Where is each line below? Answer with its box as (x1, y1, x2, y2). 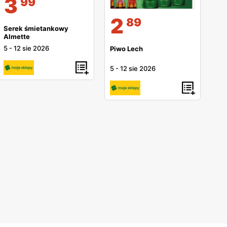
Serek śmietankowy (4, 24, 68, 33)
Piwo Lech (110, 45, 143, 53)
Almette (4, 32, 30, 41)
